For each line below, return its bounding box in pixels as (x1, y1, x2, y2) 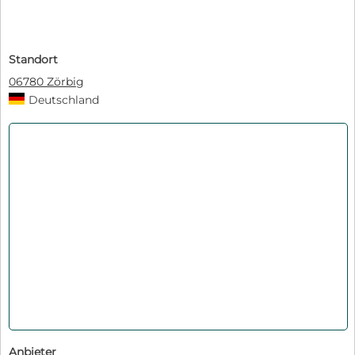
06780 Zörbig (9, 74, 84, 90)
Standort (9, 52, 58, 67)
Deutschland (29, 93, 99, 108)
